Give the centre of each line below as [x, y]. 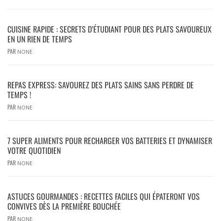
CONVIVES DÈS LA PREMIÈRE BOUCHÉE [64, 206]
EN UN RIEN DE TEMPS [40, 39]
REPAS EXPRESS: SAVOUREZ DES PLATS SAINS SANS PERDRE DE [101, 85]
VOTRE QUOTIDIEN [34, 150]
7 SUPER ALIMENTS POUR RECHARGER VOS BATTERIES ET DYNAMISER [110, 140]
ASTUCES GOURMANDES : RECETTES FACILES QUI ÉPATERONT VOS [104, 196]
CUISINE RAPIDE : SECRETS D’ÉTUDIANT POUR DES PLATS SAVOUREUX [110, 29]
